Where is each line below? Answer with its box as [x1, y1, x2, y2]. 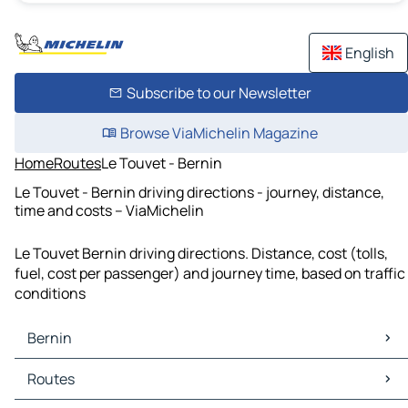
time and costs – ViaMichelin [15, 199, 204, 220]
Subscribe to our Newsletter [126, 83, 311, 103]
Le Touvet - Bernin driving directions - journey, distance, [15, 181, 384, 202]
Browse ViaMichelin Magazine [119, 123, 318, 143]
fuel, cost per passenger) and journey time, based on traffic [15, 263, 405, 284]
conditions [15, 283, 86, 304]
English [345, 43, 394, 63]
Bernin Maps [18, 359, 101, 380]
